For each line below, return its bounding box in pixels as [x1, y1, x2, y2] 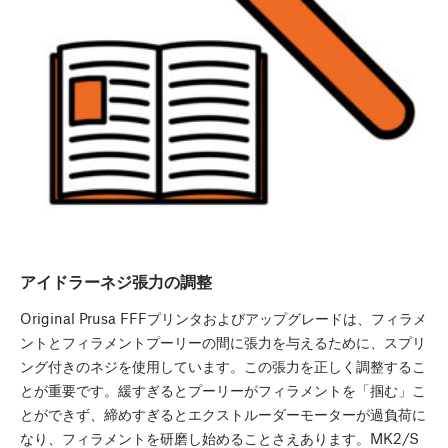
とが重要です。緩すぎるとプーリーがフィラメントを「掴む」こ [20, 381, 426, 400]
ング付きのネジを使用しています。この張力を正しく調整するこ [20, 357, 426, 376]
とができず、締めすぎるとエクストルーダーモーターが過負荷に [20, 405, 426, 424]
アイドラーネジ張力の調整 [20, 271, 212, 292]
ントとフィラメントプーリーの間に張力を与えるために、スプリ [20, 333, 426, 352]
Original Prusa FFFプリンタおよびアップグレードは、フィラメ [20, 309, 427, 328]
